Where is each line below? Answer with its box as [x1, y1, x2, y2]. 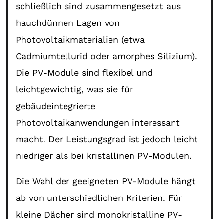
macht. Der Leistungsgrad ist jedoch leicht [16, 133, 198, 144]
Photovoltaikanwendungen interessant [16, 117, 180, 128]
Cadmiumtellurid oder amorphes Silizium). [16, 50, 197, 61]
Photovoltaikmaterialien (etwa [16, 34, 145, 44]
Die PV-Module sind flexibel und [16, 67, 153, 78]
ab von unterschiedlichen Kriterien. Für [16, 192, 182, 203]
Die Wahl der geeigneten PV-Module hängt [16, 175, 196, 186]
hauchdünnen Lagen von [16, 17, 120, 28]
